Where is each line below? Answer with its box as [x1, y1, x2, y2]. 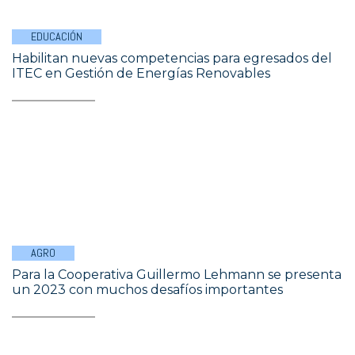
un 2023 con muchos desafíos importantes [12, 282, 283, 297]
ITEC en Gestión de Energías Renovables [12, 66, 270, 81]
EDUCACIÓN [31, 29, 82, 44]
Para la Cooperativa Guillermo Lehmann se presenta [12, 267, 342, 282]
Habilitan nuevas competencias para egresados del [12, 51, 332, 66]
